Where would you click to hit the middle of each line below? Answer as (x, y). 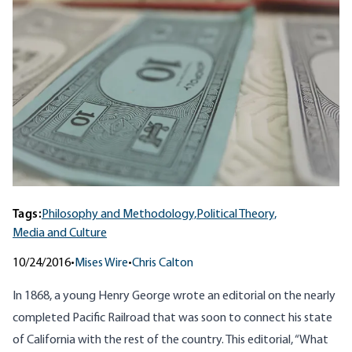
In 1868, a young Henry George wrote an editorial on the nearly (174, 297)
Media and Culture (60, 234)
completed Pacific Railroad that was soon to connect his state (172, 319)
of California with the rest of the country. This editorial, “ (156, 341)
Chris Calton (163, 264)
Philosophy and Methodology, (119, 215)
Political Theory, (236, 215)
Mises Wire (101, 264)
